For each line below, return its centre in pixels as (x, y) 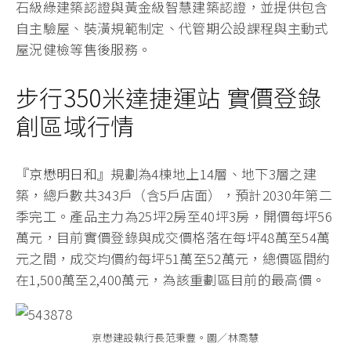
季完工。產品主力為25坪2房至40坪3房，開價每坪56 (174, 215)
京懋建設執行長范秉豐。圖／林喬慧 (175, 338)
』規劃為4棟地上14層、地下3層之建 (207, 173)
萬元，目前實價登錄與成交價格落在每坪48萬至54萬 (173, 237)
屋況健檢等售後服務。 (84, 49)
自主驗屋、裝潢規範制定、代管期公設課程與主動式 (172, 27)
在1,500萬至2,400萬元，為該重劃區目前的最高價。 (171, 279)
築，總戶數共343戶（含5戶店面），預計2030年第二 (174, 194)
